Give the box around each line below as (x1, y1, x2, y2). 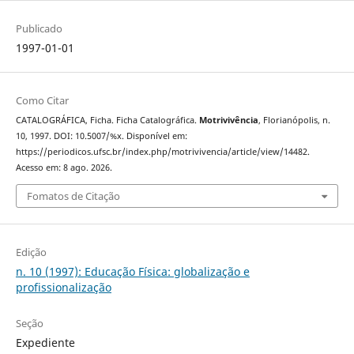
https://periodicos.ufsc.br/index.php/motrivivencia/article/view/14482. (15, 146, 310, 158)
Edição (15, 244, 47, 259)
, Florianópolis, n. (258, 115, 330, 126)
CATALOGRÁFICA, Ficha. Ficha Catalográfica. (15, 115, 199, 126)
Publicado (15, 21, 62, 36)
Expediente (15, 334, 75, 350)
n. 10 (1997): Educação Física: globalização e (15, 263, 250, 279)
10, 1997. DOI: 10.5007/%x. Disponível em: (15, 130, 187, 142)
